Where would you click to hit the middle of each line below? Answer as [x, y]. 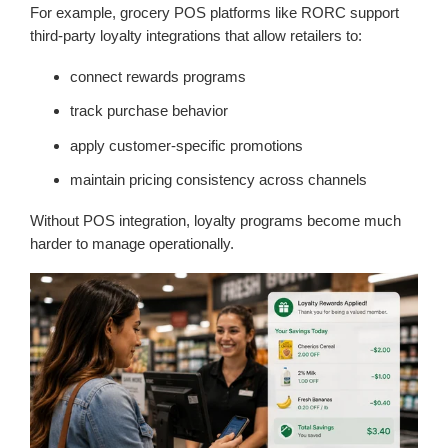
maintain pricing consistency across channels [218, 179]
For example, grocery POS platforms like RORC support [214, 13]
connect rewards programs [158, 77]
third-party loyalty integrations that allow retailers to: [196, 36]
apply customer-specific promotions [186, 145]
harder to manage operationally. [132, 243]
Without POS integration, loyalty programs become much [215, 220]
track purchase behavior [149, 111]
